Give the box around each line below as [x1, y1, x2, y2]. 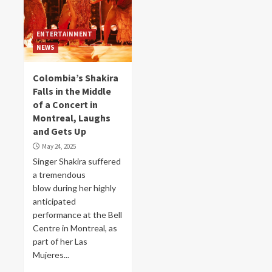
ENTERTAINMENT [36, 30, 92, 38]
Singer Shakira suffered [33, 156, 121, 166]
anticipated [33, 196, 76, 206]
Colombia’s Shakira [33, 72, 118, 84]
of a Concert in [33, 98, 98, 110]
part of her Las [33, 236, 87, 246]
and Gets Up [33, 125, 86, 137]
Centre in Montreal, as [33, 223, 117, 233]
